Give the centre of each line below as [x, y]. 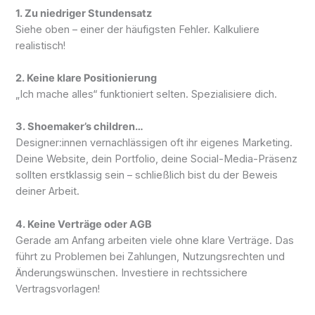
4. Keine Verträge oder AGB [84, 224]
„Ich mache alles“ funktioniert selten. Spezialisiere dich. [147, 95]
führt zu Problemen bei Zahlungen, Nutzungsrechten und [150, 256]
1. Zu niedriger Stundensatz [84, 13]
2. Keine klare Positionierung [86, 78]
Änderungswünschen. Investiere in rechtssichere [132, 272]
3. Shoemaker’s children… [80, 127]
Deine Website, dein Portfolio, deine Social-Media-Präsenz [157, 159]
